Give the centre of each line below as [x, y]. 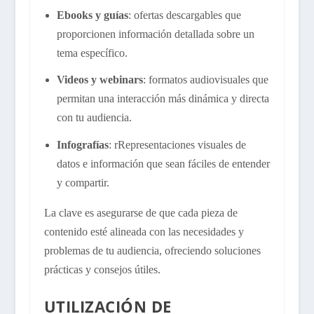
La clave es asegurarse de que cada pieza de [141, 212]
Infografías [82, 144]
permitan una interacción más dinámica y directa [163, 99]
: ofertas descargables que [184, 15]
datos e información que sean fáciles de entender [163, 163]
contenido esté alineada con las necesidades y [144, 231]
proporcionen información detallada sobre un [155, 34]
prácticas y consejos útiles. [102, 269]
